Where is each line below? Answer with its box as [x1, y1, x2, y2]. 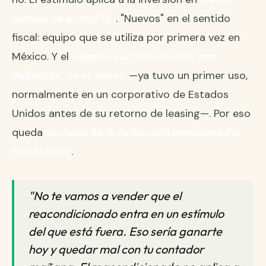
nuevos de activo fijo [12, 11, 116, 26]
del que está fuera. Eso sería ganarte [28, 223, 222, 239]
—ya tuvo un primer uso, [126, 68, 248, 83]
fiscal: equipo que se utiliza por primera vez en [12, 30, 240, 45]
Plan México [12, 144, 71, 159]
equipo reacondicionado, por [72, 49, 216, 64]
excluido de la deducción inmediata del [46, 125, 240, 140]
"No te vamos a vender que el [28, 188, 181, 203]
